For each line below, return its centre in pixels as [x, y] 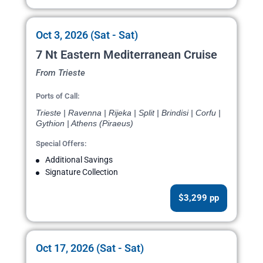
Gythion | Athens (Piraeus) [85, 124]
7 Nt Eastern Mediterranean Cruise [127, 55]
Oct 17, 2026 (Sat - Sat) [90, 248]
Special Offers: [61, 144]
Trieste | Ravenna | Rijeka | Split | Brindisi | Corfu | [128, 113]
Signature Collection [82, 172]
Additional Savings [79, 160]
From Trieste [60, 73]
